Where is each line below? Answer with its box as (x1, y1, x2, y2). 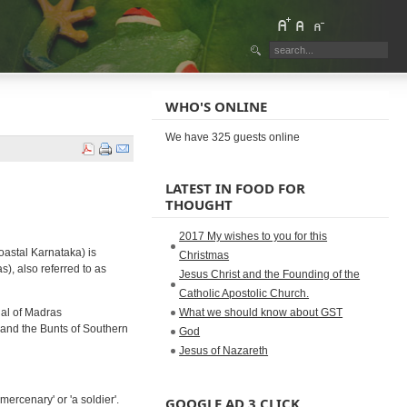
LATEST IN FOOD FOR (165, 179, 306, 197)
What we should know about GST (179, 306, 343, 319)
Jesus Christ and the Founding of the (179, 268, 361, 281)
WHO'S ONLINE (165, 97, 268, 115)
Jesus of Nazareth (179, 344, 269, 357)
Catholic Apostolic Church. (179, 287, 310, 300)
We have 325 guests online (165, 131, 301, 144)
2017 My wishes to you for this (179, 230, 328, 243)
